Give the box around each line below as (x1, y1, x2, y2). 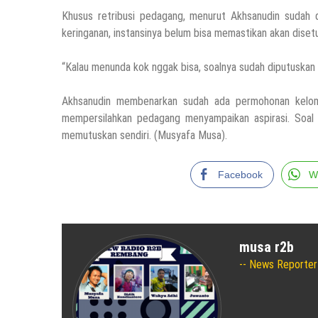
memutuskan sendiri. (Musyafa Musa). (62, 128, 227, 143)
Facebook (217, 169, 263, 181)
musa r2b (239, 238, 294, 256)
